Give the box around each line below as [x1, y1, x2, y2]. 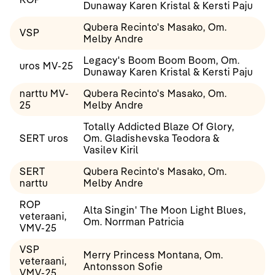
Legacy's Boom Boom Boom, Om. [83, 54, 240, 67]
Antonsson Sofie [83, 260, 163, 273]
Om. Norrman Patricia [83, 215, 184, 228]
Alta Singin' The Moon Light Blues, [83, 204, 246, 217]
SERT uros [20, 132, 69, 145]
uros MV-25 [20, 60, 74, 72]
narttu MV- [20, 87, 69, 100]
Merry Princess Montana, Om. [83, 249, 223, 261]
